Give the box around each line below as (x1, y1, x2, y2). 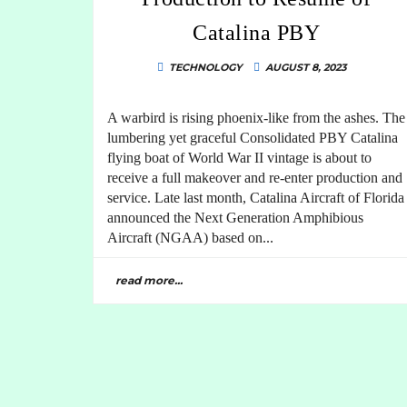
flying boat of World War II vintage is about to (107, 150, 372, 165)
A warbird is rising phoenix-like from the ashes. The (107, 110, 405, 125)
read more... (115, 273, 183, 287)
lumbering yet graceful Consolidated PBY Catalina (107, 130, 398, 145)
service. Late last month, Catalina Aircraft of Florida (107, 190, 404, 205)
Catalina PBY (193, 21, 320, 45)
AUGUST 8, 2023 (264, 61, 347, 74)
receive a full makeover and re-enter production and (107, 170, 402, 185)
